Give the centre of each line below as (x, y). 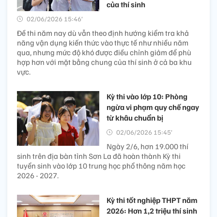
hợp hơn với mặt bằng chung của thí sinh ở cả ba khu (104, 62)
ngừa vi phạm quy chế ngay (153, 107)
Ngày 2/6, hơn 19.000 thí (147, 146)
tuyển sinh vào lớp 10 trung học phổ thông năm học (101, 165)
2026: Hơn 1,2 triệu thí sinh (152, 210)
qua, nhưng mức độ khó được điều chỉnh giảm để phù (104, 52)
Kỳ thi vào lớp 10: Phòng (147, 96)
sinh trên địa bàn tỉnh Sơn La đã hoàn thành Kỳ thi (99, 156)
